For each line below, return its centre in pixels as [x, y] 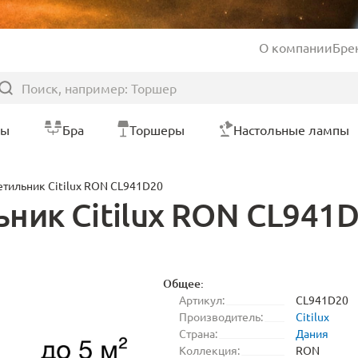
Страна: [198, 333]
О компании [296, 47]
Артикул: [202, 300]
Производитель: [221, 316]
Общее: [183, 283]
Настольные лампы [291, 129]
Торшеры [157, 129]
